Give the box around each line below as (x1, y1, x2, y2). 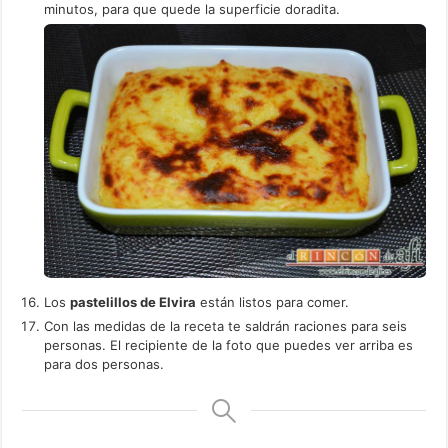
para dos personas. (44, 355, 165, 372)
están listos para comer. (196, 293, 350, 310)
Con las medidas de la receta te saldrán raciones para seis (44, 317, 408, 334)
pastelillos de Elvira (70, 293, 197, 310)
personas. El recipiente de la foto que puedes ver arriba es (44, 336, 414, 353)
